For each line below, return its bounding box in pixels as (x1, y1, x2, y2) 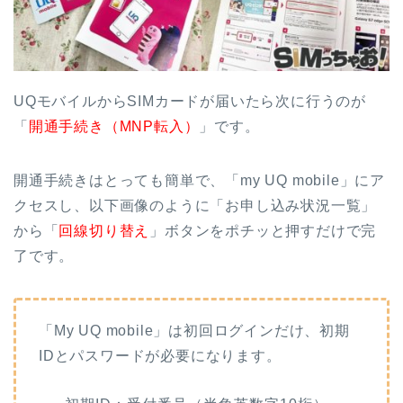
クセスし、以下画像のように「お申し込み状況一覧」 (13, 198, 377, 214)
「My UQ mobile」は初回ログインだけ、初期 (39, 323, 350, 339)
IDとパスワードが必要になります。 (39, 348, 282, 364)
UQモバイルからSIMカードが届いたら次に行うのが (13, 94, 366, 110)
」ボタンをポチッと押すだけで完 (149, 223, 377, 239)
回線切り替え (58, 223, 150, 239)
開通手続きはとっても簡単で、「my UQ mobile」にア (13, 173, 385, 189)
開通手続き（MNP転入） (28, 119, 200, 135)
